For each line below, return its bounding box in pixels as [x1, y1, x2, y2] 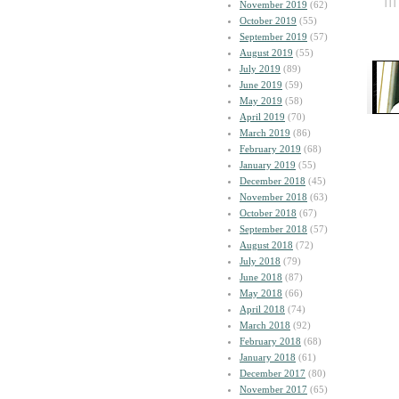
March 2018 [240, 320, 290, 330]
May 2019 [240, 95, 282, 106]
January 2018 [240, 352, 296, 362]
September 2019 [240, 31, 307, 42]
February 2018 [240, 336, 301, 346]
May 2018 [240, 288, 282, 298]
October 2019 [240, 15, 297, 26]
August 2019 [240, 47, 293, 58]
